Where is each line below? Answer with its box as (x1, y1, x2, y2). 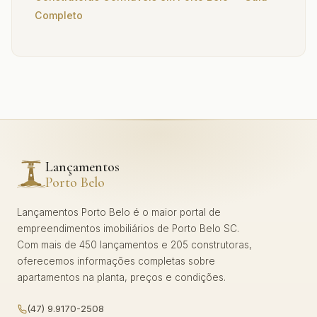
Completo (35, 9, 83, 21)
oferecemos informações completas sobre (17, 255, 215, 267)
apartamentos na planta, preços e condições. (17, 272, 226, 283)
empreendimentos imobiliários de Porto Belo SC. (17, 223, 239, 234)
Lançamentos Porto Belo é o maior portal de (17, 207, 221, 218)
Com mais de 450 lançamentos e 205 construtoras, (17, 239, 252, 250)
